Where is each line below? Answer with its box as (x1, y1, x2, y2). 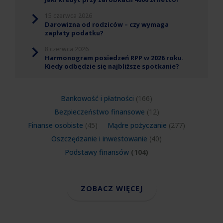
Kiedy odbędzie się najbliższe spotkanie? (45, 61, 179, 71)
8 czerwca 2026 (45, 44, 89, 53)
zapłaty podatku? (45, 28, 104, 37)
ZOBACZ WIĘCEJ (80, 183, 143, 193)
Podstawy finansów (65, 147, 129, 157)
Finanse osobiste (28, 120, 83, 130)
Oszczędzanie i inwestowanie (51, 133, 147, 143)
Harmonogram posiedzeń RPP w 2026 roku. (45, 53, 184, 62)
